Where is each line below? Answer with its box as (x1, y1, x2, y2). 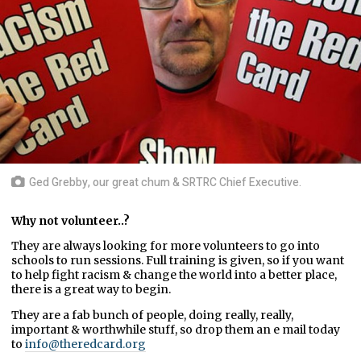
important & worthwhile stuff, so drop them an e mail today (11, 322, 340, 338)
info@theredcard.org (25, 337, 146, 352)
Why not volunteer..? (11, 214, 130, 229)
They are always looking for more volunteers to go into (11, 239, 320, 254)
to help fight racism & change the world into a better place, (11, 268, 337, 283)
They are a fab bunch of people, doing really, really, (11, 308, 293, 323)
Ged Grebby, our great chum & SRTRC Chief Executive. (29, 174, 302, 192)
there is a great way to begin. (11, 282, 171, 297)
